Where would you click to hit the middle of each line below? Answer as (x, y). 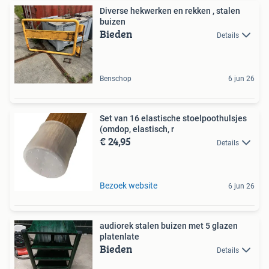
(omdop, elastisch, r (137, 129)
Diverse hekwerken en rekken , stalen (170, 11)
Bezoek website (128, 186)
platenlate (119, 237)
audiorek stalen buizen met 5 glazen (169, 226)
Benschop (116, 79)
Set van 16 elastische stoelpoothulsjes (173, 119)
